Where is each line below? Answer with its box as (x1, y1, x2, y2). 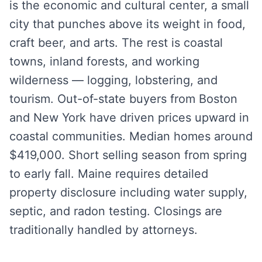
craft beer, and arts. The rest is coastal (9, 36, 223, 50)
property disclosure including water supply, (9, 185, 247, 199)
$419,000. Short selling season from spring (9, 148, 247, 162)
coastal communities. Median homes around (9, 129, 253, 143)
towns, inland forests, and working (9, 54, 199, 68)
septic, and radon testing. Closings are (9, 204, 222, 218)
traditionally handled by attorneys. (9, 223, 198, 237)
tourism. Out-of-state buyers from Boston (9, 92, 237, 106)
